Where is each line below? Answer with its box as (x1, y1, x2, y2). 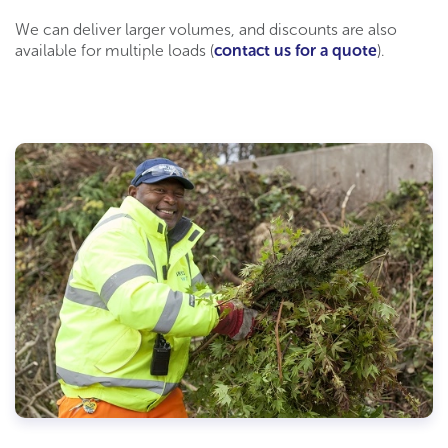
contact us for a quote (214, 41, 377, 61)
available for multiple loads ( (15, 41, 214, 61)
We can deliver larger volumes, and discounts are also (15, 20, 397, 40)
